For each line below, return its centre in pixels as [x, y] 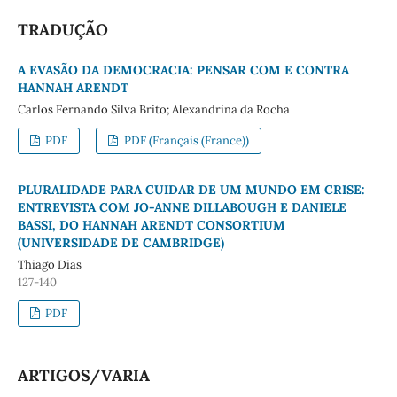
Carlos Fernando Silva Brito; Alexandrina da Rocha [153, 110]
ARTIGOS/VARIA [83, 376]
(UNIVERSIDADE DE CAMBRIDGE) [121, 243]
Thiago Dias [49, 265]
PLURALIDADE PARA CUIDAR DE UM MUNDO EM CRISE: [191, 190]
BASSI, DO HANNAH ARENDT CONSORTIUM [151, 226]
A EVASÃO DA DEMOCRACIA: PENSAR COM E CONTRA [183, 70]
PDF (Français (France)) [185, 141]
